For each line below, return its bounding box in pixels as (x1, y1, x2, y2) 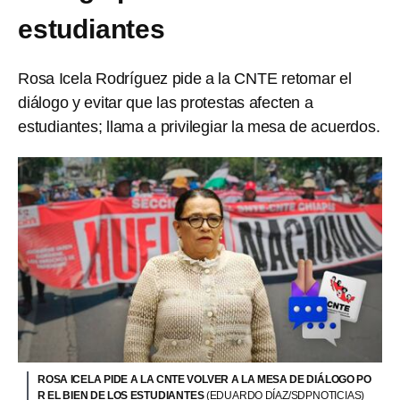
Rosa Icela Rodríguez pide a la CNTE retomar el (18, 70, 352, 87)
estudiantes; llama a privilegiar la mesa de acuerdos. (18, 118, 380, 136)
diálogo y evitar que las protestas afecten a (18, 94, 313, 112)
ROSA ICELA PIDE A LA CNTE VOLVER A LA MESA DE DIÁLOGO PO (37, 372, 371, 386)
